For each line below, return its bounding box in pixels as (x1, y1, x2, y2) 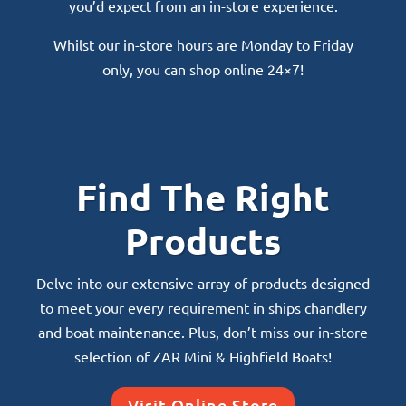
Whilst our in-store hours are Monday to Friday (53, 34, 353, 53)
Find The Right (76, 172, 330, 220)
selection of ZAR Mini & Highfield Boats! (74, 346, 332, 365)
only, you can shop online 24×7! (102, 59, 304, 78)
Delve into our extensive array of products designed (36, 273, 370, 292)
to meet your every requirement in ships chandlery (39, 297, 367, 316)
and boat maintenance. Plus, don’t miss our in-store (38, 322, 368, 341)
